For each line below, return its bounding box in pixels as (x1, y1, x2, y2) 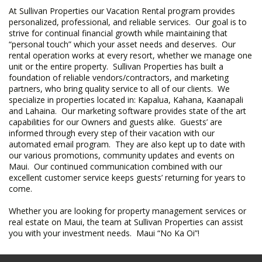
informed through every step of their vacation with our (9, 127, 215, 139)
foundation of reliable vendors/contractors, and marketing (9, 71, 229, 83)
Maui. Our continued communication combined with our (9, 160, 222, 172)
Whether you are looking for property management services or (9, 205, 246, 216)
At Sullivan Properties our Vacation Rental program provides (9, 5, 235, 16)
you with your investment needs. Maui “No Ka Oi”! (9, 227, 199, 239)
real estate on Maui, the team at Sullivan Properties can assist (9, 216, 243, 227)
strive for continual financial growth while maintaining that (9, 27, 227, 39)
